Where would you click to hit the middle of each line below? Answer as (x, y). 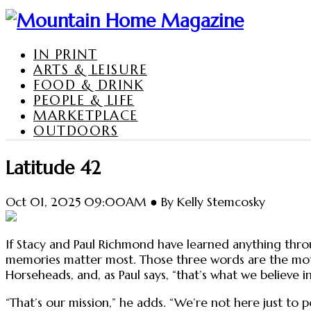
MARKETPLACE (86, 115)
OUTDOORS (76, 130)
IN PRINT (65, 54)
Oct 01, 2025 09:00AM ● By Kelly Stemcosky (135, 202)
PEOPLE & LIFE (84, 100)
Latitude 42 (53, 167)
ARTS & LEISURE (90, 69)
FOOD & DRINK (89, 84)
